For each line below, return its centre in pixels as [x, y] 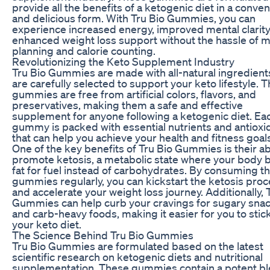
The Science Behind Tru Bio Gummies [103, 235]
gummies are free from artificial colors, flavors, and [134, 94]
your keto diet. [47, 224]
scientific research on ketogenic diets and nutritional [137, 256]
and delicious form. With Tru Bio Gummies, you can [134, 18]
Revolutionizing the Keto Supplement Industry [123, 61]
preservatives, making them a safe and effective [127, 105]
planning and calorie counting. [84, 50]
